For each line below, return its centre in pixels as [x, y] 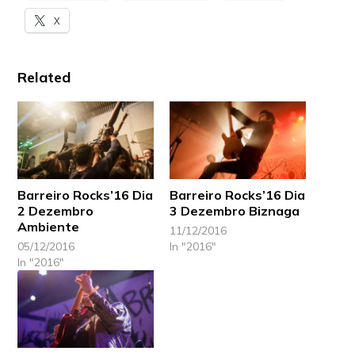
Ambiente [49, 226]
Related [44, 77]
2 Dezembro [56, 210]
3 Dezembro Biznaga [235, 210]
